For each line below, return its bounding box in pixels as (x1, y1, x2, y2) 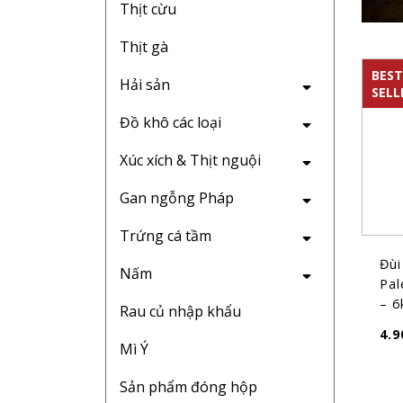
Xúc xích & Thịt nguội (120, 150, 261, 170)
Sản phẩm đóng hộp (120, 377, 257, 397)
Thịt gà (120, 37, 168, 57)
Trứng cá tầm (120, 226, 211, 246)
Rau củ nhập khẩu (120, 301, 241, 321)
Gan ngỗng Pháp (120, 188, 234, 208)
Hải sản (120, 75, 170, 94)
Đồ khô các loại (120, 112, 221, 132)
